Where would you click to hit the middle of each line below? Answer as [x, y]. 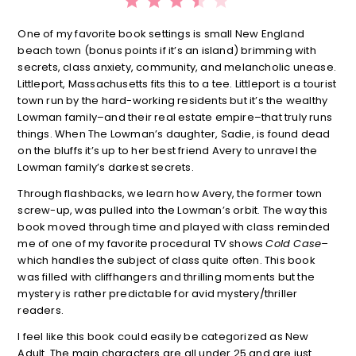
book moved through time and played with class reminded [174, 227]
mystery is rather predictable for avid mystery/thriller [158, 294]
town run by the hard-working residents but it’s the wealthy [173, 101]
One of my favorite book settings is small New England [161, 34]
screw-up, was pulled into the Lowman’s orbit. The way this [172, 211]
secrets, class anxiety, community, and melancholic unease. [177, 68]
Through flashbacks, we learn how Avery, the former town [170, 194]
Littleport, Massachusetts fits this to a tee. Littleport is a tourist [177, 84]
